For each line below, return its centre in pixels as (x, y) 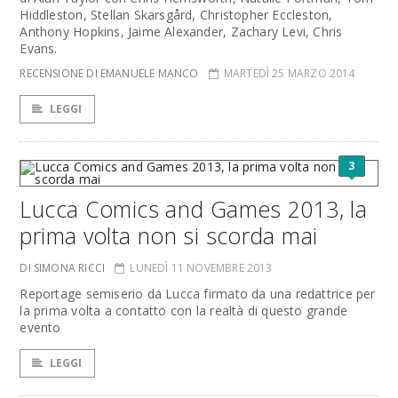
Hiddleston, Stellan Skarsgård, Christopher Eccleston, (176, 15)
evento (40, 327)
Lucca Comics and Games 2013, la (194, 209)
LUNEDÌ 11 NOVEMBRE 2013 (201, 268)
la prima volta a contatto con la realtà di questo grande (184, 310)
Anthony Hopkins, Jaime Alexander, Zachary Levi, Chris (181, 32)
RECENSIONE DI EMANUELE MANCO (109, 73)
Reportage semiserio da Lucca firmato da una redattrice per (198, 294)
